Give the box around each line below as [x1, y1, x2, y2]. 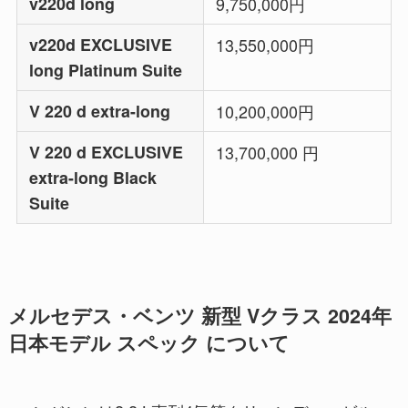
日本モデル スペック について [7, 328, 290, 357]
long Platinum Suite [29, 57, 183, 82]
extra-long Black [29, 165, 158, 189]
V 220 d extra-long [29, 98, 171, 123]
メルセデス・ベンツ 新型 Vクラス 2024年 [7, 301, 392, 330]
